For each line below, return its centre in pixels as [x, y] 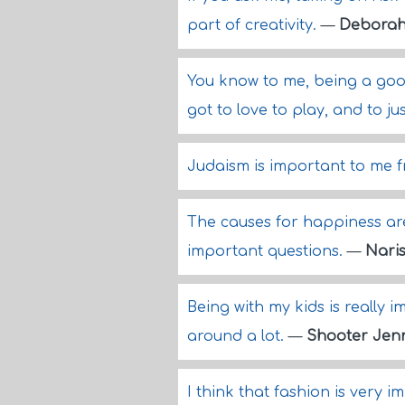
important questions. [267, 251]
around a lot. [238, 336]
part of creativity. [254, 25]
